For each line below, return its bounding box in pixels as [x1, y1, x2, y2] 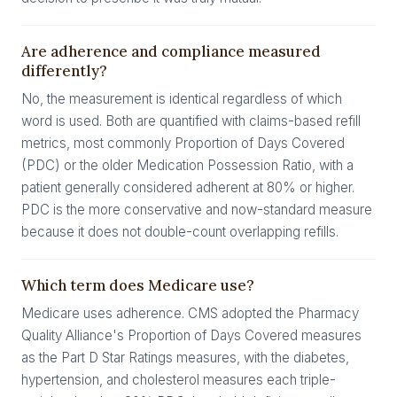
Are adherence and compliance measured [21, 42, 321, 61]
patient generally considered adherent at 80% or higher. [21, 179, 354, 196]
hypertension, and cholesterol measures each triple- [21, 371, 336, 388]
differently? [21, 61, 107, 81]
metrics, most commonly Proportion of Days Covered [21, 135, 345, 152]
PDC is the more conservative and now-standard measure [21, 201, 372, 218]
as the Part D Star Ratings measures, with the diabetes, [21, 349, 349, 366]
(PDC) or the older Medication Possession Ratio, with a [21, 157, 354, 174]
